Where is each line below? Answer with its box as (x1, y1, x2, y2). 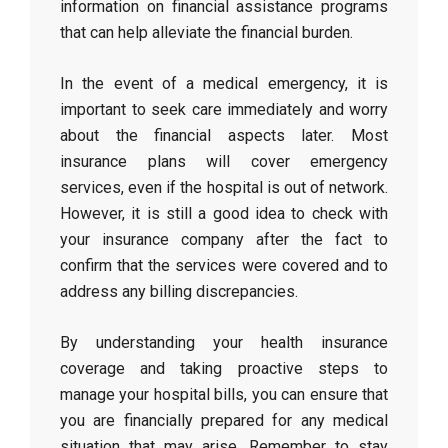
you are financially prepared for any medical (60, 411, 388, 430)
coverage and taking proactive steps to (60, 359, 388, 378)
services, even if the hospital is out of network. (60, 178, 388, 197)
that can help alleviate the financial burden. (60, 23, 353, 42)
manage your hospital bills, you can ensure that (60, 385, 388, 404)
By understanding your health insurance (60, 333, 388, 352)
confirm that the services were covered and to (60, 256, 388, 275)
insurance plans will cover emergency (60, 152, 388, 171)
